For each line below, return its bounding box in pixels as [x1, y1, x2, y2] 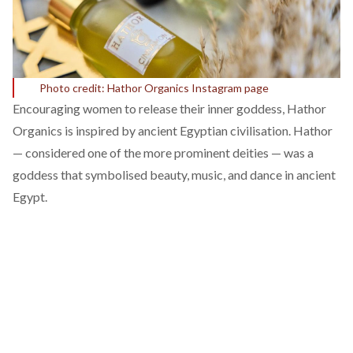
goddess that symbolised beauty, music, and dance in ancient [13, 167, 336, 182]
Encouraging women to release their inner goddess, [13, 101, 287, 116]
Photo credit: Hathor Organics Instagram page [39, 81, 269, 95]
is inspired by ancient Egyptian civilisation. [62, 123, 293, 138]
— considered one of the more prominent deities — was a [13, 145, 314, 160]
